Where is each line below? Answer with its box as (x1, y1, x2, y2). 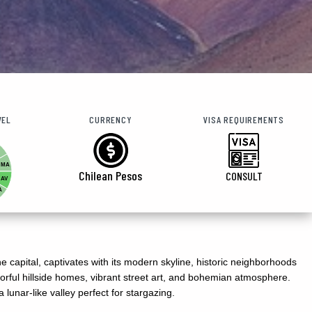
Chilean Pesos (79, 167, 143, 183)
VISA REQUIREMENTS (203, 113, 285, 125)
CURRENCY (89, 113, 132, 125)
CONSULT (225, 169, 263, 182)
